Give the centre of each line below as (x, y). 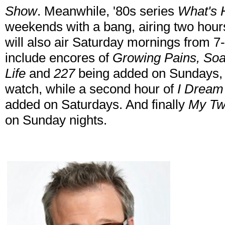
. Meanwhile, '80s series (107, 11)
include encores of (59, 58)
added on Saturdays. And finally (97, 105)
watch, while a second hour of (91, 89)
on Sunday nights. (56, 120)
